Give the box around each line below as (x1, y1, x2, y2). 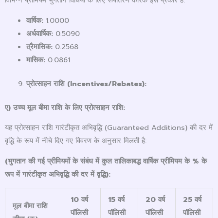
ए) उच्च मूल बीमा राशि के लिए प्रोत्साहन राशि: (5, 102, 125, 113)
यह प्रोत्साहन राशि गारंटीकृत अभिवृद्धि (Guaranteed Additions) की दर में (5, 122, 213, 133)
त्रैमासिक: (26, 41, 53, 52)
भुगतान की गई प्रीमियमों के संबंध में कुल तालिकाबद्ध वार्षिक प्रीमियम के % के (8, 155, 207, 166)
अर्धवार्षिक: (26, 28, 53, 39)
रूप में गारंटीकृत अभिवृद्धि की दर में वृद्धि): (5, 168, 110, 180)
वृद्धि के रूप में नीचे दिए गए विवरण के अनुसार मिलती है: (5, 135, 146, 146)
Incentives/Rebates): (70, 78, 146, 89)
